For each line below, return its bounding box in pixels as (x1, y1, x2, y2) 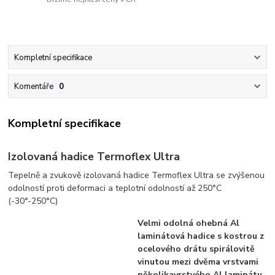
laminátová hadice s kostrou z (137, 230, 265, 242)
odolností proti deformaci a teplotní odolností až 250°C (8, 182, 222, 194)
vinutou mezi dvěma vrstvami (137, 255, 259, 268)
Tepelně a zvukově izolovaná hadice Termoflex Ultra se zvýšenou (8, 169, 265, 181)
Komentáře (14, 80, 53, 92)
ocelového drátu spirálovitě (137, 242, 255, 255)
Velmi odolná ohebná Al (137, 217, 240, 229)
